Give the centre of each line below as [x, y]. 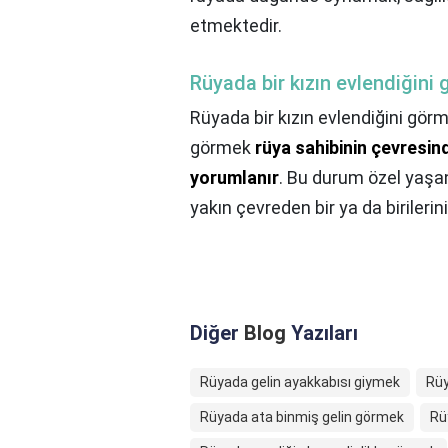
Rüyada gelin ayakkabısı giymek [300, 382]
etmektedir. [236, 26]
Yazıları [322, 333]
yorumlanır [234, 178]
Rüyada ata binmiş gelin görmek [302, 417]
